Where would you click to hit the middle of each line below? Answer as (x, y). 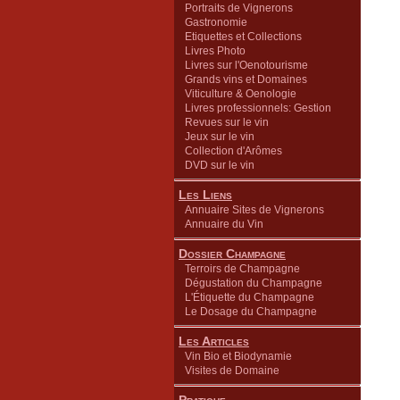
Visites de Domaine (232, 371)
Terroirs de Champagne (242, 269)
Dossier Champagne (232, 254)
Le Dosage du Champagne (251, 312)
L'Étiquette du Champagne (250, 297)
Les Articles (214, 341)
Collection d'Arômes (233, 151)
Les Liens (205, 195)
